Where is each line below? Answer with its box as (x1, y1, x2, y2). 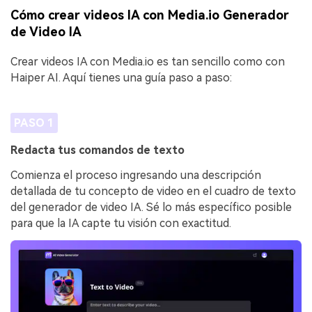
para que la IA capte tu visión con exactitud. (10, 217, 231, 230)
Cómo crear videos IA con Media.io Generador (10, 8, 289, 23)
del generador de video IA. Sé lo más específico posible (10, 201, 292, 214)
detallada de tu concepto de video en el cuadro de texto (10, 185, 296, 198)
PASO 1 (13, 116, 54, 130)
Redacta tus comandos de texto (10, 143, 185, 157)
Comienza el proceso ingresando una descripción (10, 169, 261, 182)
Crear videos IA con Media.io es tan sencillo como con (10, 55, 285, 69)
